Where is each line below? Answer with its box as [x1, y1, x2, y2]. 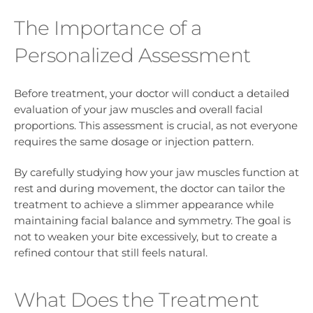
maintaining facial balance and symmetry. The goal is [14, 214, 291, 228]
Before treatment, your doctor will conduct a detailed [14, 87, 289, 101]
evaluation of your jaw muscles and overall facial [14, 103, 263, 117]
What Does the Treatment [14, 287, 259, 312]
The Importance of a [14, 15, 202, 40]
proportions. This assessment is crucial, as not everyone [14, 119, 298, 133]
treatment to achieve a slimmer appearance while [14, 198, 274, 212]
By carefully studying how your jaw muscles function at [14, 166, 299, 180]
